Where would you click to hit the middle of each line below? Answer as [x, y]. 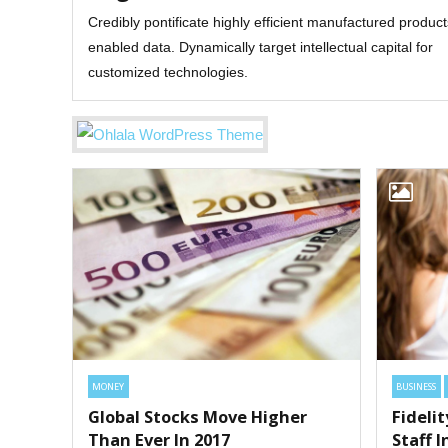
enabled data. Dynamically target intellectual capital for [260, 46]
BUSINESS [416, 386]
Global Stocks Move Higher [197, 417]
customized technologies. [168, 71]
